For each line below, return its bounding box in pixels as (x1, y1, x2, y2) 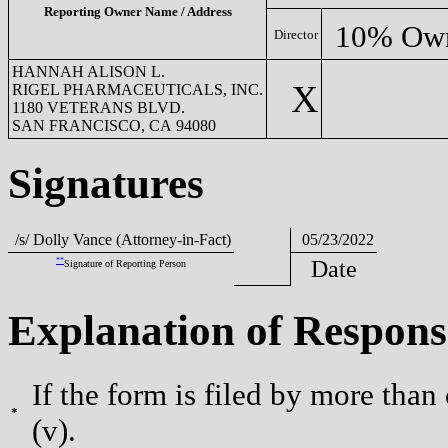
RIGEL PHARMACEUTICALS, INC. (12, 80, 263, 98)
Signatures (8, 159, 204, 207)
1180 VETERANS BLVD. (12, 98, 185, 116)
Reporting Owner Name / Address (43, 3, 232, 19)
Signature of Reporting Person (64, 257, 186, 269)
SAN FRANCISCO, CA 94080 (12, 116, 216, 134)
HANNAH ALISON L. (12, 62, 165, 80)
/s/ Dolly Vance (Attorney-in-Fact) (11, 230, 231, 248)
